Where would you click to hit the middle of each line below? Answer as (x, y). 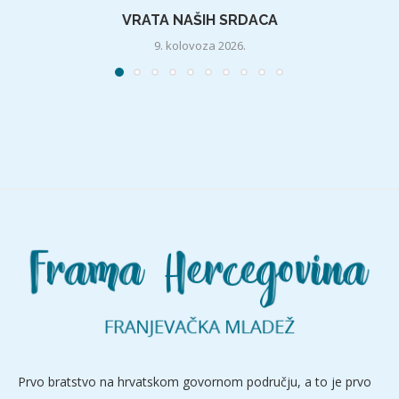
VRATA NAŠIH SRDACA (199, 20)
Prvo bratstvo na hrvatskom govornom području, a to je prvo (195, 381)
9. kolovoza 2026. (199, 45)
